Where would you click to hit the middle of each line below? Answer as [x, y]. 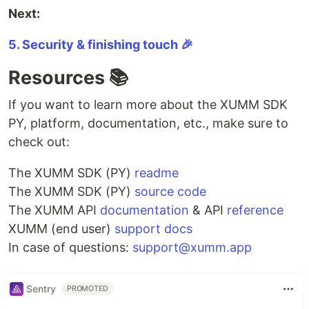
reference [255, 210]
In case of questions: [70, 247]
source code [170, 191]
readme [157, 172]
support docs [153, 228]
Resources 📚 [68, 77]
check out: [39, 141]
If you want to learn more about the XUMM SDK [148, 104]
